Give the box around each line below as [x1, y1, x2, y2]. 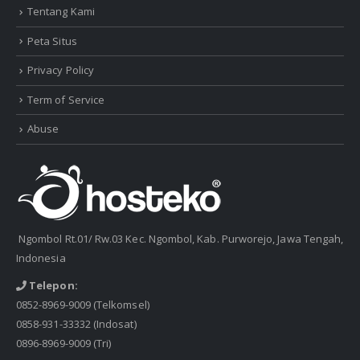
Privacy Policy [27, 63, 94, 78]
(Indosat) [90, 316, 137, 331]
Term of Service [27, 92, 105, 107]
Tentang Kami [27, 4, 95, 19]
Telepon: [27, 277, 78, 292]
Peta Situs [27, 33, 77, 48]
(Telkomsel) [90, 297, 149, 312]
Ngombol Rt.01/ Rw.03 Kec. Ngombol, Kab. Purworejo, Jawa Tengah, [16, 231, 344, 246]
